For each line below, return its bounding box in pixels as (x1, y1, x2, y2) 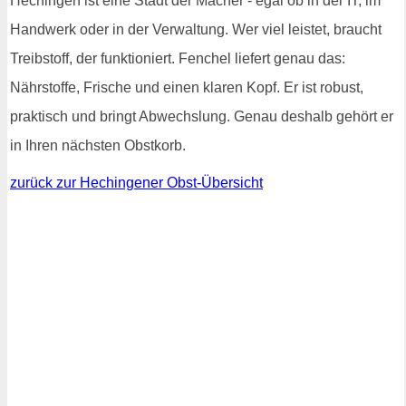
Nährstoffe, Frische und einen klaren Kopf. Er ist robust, (10, 79, 363, 95)
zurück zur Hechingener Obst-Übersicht (10, 174, 263, 190)
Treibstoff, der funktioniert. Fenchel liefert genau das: (10, 50, 345, 66)
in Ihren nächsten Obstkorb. (10, 137, 186, 153)
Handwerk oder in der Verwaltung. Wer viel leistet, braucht (10, 21, 382, 37)
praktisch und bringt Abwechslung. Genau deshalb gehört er (10, 108, 393, 124)
